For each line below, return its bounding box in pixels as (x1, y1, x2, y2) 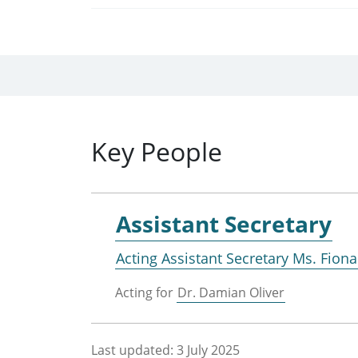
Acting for (115, 283, 177, 301)
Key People (91, 133, 222, 169)
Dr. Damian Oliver (177, 283, 284, 301)
